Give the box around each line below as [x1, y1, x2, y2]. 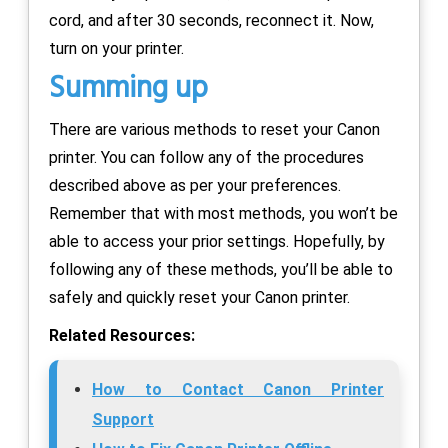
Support [92, 409, 154, 429]
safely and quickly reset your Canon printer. [49, 287, 350, 307]
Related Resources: [49, 325, 199, 345]
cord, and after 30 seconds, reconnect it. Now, [49, 10, 374, 30]
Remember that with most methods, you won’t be [49, 203, 398, 223]
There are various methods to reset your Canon [49, 119, 380, 139]
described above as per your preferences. [49, 175, 341, 195]
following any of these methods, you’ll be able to [49, 259, 393, 279]
